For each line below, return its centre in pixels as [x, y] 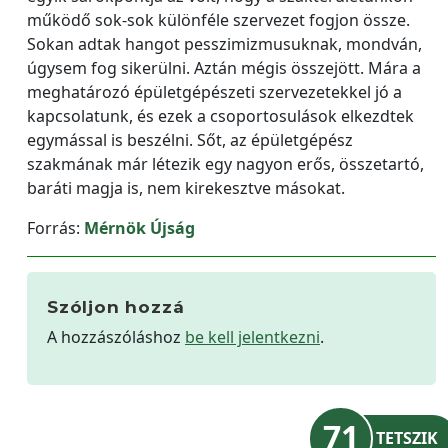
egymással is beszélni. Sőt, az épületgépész [190, 140]
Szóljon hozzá [116, 307]
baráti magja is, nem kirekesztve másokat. [186, 188]
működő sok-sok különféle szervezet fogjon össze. [218, 20]
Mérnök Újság [139, 228]
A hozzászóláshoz [116, 337]
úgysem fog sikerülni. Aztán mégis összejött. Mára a [224, 68]
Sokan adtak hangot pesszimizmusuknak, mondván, [224, 44]
